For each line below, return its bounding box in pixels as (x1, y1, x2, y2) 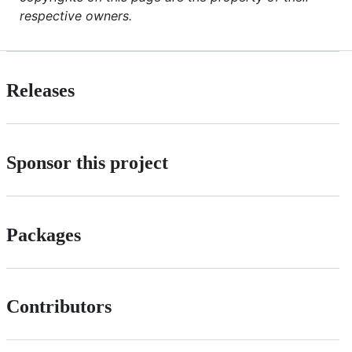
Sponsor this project (6, 152, 168, 173)
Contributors (6, 296, 112, 317)
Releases (6, 79, 75, 101)
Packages (6, 224, 81, 245)
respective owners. (20, 7, 132, 24)
